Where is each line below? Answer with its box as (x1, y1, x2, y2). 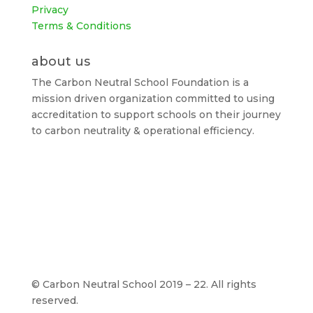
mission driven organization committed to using (31, 92, 275, 105)
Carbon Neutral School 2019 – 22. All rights (42, 277, 256, 291)
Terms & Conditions (31, 19, 131, 32)
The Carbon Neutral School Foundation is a (31, 75, 249, 89)
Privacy (31, 3, 68, 16)
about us (31, 53, 90, 69)
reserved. (31, 293, 78, 307)
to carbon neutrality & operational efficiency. (31, 124, 254, 137)
